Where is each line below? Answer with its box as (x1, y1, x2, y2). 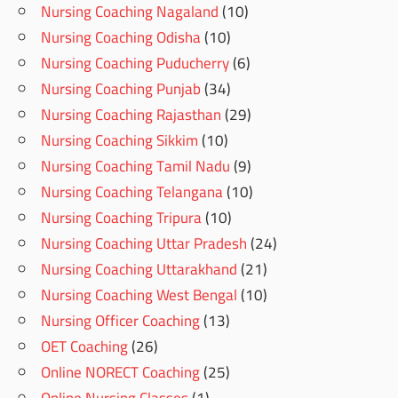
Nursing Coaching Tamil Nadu (41, 152, 231, 181)
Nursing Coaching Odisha (41, 23, 202, 52)
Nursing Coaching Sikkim (41, 126, 199, 155)
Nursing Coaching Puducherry (41, 49, 230, 78)
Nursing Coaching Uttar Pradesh (41, 229, 248, 259)
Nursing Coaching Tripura (41, 203, 203, 233)
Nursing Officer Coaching (41, 306, 201, 336)
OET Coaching (41, 332, 129, 362)
